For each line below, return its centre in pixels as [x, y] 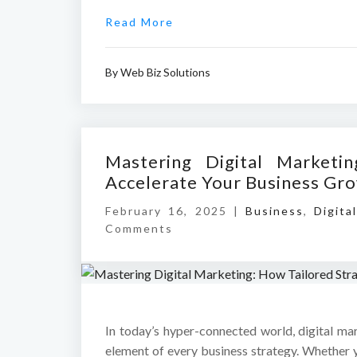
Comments [139, 229]
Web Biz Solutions [165, 73]
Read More [139, 22]
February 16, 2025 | [175, 211]
